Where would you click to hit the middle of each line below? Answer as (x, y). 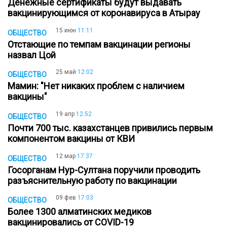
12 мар (66, 156)
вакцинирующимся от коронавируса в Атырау (106, 13)
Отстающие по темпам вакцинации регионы (99, 44)
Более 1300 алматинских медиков (80, 212)
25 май (66, 72)
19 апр (65, 114)
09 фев (66, 198)
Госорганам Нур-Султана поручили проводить (104, 170)
